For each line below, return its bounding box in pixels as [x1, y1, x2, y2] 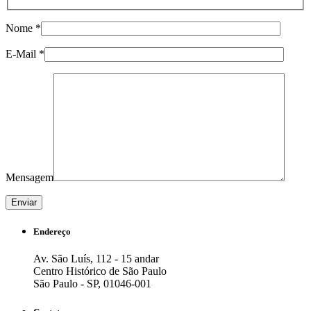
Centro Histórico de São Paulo [33, 265, 167, 278]
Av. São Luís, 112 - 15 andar [33, 253, 159, 265]
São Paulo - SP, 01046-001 [33, 278, 151, 290]
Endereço [33, 226, 71, 237]
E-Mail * [6, 47, 44, 60]
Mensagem [6, 171, 53, 183]
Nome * [6, 22, 41, 34]
